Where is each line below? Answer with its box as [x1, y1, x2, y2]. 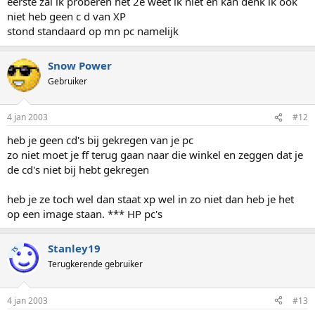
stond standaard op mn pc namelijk [7, 23, 179, 38]
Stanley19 [48, 241, 101, 255]
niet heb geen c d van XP [7, 8, 126, 23]
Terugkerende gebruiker [48, 258, 143, 270]
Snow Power [48, 58, 112, 72]
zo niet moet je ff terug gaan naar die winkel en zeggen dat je [7, 148, 303, 162]
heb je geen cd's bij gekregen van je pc [7, 133, 193, 147]
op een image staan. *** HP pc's [7, 207, 162, 221]
